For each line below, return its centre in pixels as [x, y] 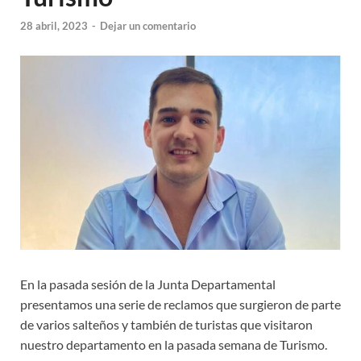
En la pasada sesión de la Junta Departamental [148, 284]
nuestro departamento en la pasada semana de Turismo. [174, 344]
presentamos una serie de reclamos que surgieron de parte [180, 304]
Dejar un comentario [148, 25]
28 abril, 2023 [54, 25]
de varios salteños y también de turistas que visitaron [166, 324]
